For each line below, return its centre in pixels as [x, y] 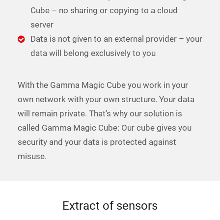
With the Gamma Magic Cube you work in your [103, 85]
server [42, 25]
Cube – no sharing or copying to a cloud [104, 10]
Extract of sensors [110, 206]
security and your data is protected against [97, 142]
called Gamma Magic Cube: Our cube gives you [105, 128]
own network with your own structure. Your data [106, 99]
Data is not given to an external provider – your [116, 39]
